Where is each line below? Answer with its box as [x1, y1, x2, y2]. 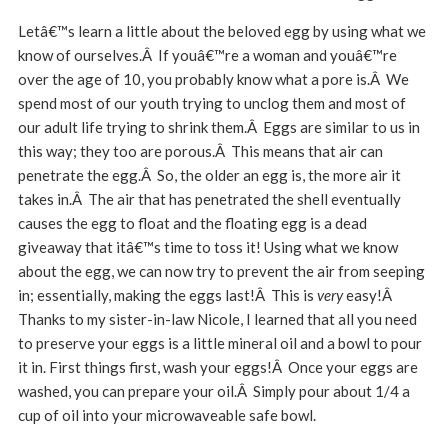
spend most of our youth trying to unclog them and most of [17, 94, 406, 112]
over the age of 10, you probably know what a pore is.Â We [17, 70, 409, 88]
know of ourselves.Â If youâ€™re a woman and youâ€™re [17, 46, 397, 64]
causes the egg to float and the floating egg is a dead [17, 214, 367, 232]
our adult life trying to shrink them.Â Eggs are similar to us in [17, 118, 420, 136]
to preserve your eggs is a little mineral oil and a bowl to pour [17, 334, 422, 352]
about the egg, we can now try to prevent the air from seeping [17, 262, 425, 280]
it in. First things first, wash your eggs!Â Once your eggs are [17, 358, 418, 376]
